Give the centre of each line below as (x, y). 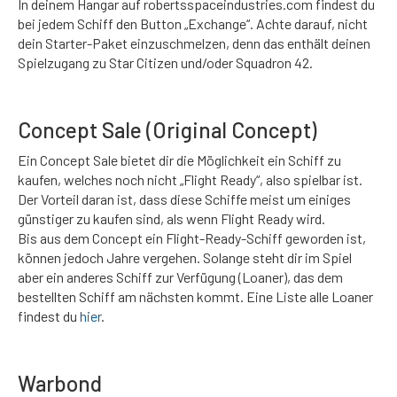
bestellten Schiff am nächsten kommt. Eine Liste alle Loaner (195, 296)
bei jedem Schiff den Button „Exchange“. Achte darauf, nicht (193, 23)
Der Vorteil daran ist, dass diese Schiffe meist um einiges (184, 199)
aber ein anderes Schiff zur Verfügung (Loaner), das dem (180, 277)
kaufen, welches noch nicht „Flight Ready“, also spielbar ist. (190, 179)
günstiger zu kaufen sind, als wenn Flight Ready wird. (171, 218)
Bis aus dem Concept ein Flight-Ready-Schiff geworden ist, (192, 238)
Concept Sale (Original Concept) (167, 130)
